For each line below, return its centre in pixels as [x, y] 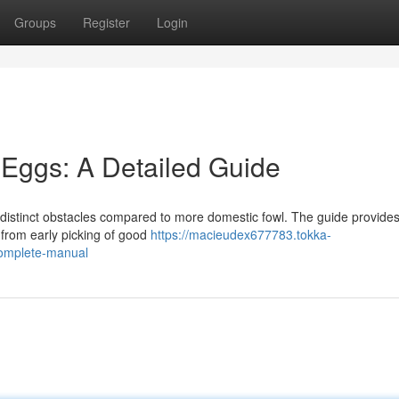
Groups [35, 22]
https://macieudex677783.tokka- [241, 234]
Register [106, 22]
